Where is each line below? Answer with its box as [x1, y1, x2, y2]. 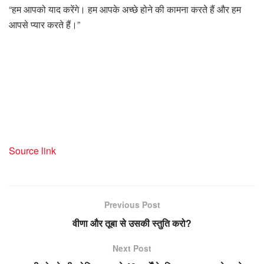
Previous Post [104, 199, 160, 211]
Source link [9, 144, 56, 158]
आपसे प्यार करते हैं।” [9, 18, 80, 32]
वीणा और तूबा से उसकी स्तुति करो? [72, 216, 192, 230]
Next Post [113, 242, 151, 255]
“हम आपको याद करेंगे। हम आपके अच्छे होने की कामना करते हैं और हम [9, 2, 241, 16]
